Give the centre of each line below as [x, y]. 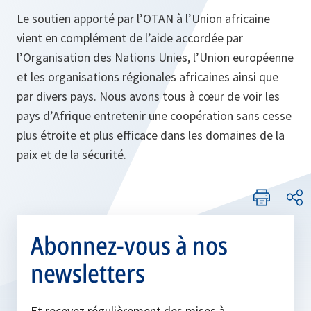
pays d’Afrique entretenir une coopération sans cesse [154, 116]
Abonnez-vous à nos [129, 246]
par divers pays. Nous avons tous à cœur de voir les [148, 96]
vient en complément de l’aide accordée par [130, 38]
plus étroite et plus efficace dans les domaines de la [151, 135]
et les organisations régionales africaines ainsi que [148, 77]
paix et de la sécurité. [72, 155]
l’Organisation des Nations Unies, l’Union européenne [155, 58]
